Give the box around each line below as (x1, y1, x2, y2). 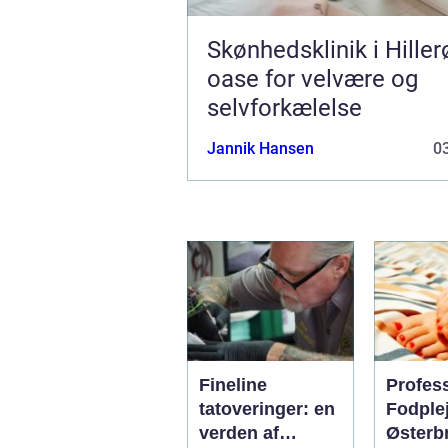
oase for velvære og (207, 64, 418, 93)
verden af (199, 422, 279, 443)
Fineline (199, 374, 267, 395)
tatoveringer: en (199, 398, 335, 419)
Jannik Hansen (207, 138, 314, 158)
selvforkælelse (207, 93, 362, 122)
